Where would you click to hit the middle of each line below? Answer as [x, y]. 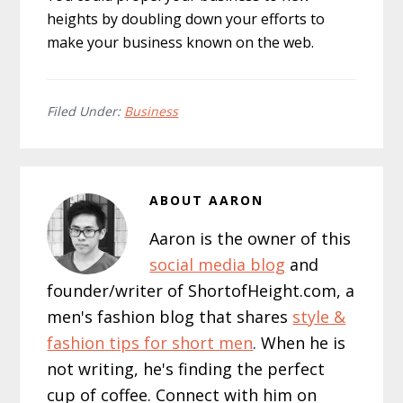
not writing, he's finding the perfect [186, 368]
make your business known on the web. [181, 42]
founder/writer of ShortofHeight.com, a [201, 290]
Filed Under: [86, 111]
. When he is [300, 342]
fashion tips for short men [150, 342]
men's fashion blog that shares [170, 316]
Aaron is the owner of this [251, 238]
